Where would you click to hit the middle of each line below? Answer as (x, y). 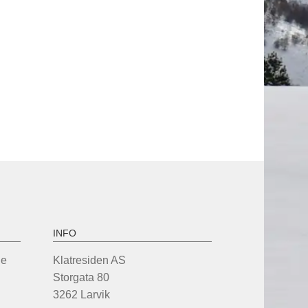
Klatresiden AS (89, 260)
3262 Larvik (81, 294)
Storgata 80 (81, 277)
